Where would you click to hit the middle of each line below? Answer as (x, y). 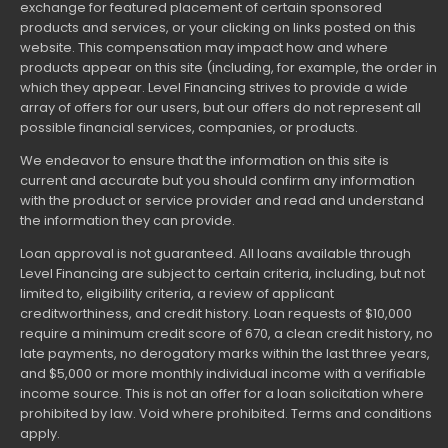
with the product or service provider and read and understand (222, 201)
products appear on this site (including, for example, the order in (228, 68)
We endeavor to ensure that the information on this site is (204, 161)
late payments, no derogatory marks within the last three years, (225, 354)
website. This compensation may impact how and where (204, 48)
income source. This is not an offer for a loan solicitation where (222, 394)
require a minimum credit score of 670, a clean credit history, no (226, 334)
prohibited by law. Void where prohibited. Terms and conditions (226, 414)
